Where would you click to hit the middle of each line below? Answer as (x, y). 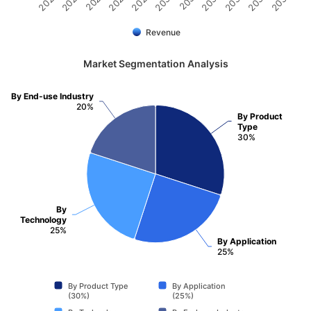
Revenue (163, 32)
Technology (43, 219)
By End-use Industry (52, 96)
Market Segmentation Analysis (155, 64)
